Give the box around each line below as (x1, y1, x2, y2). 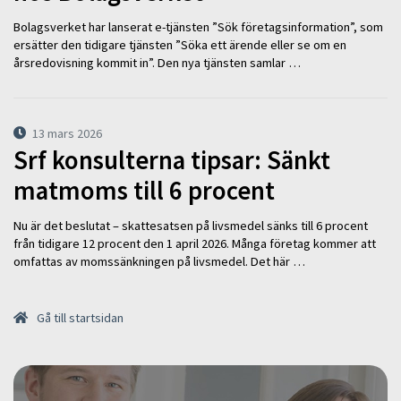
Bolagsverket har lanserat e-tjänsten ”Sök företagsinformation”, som (13, 18, 383, 35)
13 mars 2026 (32, 124, 103, 141)
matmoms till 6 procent (13, 175, 275, 208)
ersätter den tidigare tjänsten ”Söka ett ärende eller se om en (13, 36, 346, 53)
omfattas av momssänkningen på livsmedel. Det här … (13, 252, 305, 269)
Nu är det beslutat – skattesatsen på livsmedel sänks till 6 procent (13, 217, 368, 234)
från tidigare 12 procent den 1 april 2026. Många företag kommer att (13, 235, 376, 252)
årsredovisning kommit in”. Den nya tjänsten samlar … (13, 54, 301, 71)
